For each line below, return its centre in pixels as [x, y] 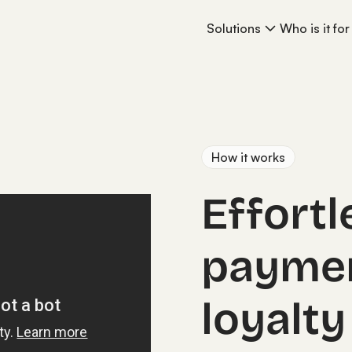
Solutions [234, 28]
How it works [248, 157]
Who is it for [315, 28]
